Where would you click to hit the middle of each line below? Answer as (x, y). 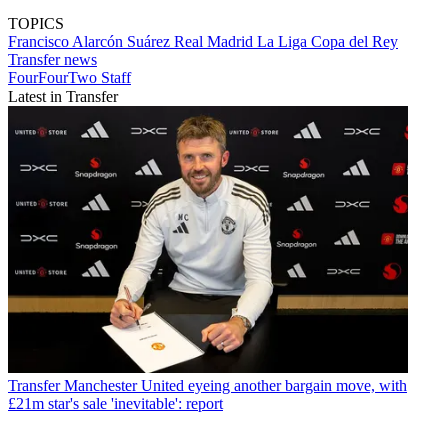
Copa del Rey (354, 42)
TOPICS (36, 24)
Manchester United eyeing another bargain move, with (235, 385)
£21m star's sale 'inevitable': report (115, 403)
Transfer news (52, 60)
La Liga (284, 42)
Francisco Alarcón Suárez (91, 42)
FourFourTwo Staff (69, 78)
